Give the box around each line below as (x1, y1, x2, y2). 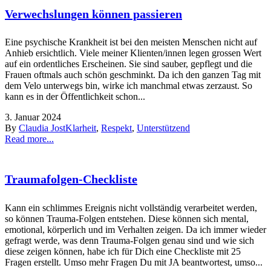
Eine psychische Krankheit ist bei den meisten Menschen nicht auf (5, 37, 257, 48)
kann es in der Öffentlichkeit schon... (5, 91, 145, 102)
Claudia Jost (19, 123, 65, 134)
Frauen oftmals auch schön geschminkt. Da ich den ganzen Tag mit (5, 70, 261, 80)
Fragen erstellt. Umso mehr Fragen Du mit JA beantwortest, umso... (5, 256, 263, 267)
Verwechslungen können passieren (5, 7, 182, 21)
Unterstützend (137, 123, 190, 134)
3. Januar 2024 (5, 112, 61, 123)
